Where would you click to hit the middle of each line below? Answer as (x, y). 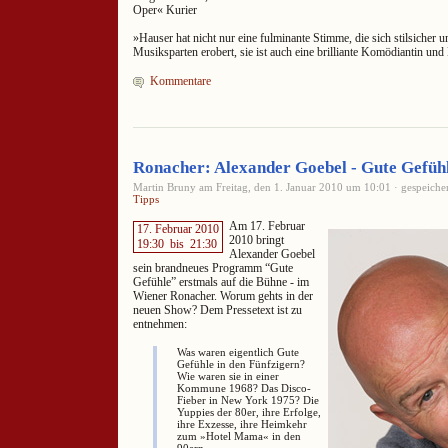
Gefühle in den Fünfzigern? (241, 363)
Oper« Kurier (165, 9)
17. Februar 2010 (177, 228)
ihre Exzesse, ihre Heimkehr (242, 423)
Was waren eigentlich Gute (238, 351)
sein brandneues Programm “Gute (213, 268)
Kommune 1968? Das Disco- (244, 387)
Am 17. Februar (266, 226)
